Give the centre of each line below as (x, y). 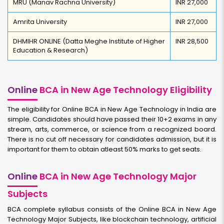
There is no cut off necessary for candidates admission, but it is (112, 139)
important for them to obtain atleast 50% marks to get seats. (104, 149)
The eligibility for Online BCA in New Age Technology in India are (112, 109)
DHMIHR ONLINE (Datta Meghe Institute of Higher (89, 41)
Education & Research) (50, 50)
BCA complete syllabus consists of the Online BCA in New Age (112, 209)
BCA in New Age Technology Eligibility (125, 90)
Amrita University (40, 22)
